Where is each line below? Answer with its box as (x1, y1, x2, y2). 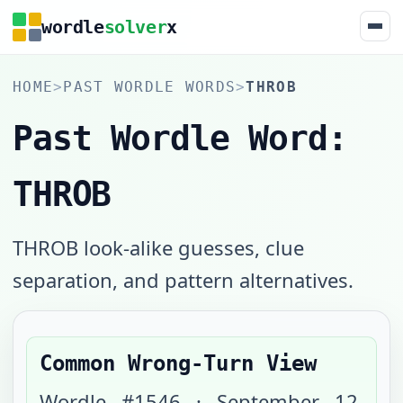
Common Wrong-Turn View (40, 351, 317, 376)
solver (103, 15, 167, 38)
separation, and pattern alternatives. (13, 266, 354, 293)
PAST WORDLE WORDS (63, 78, 237, 95)
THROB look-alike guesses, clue (13, 234, 304, 261)
